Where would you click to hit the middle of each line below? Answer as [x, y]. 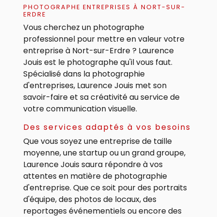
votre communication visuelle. [80, 109]
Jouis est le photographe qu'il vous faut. [98, 62]
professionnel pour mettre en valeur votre [104, 39]
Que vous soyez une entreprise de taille [98, 141]
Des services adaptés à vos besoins [107, 127]
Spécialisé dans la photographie [84, 74]
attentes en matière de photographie [95, 176]
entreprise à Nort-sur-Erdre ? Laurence [99, 51]
